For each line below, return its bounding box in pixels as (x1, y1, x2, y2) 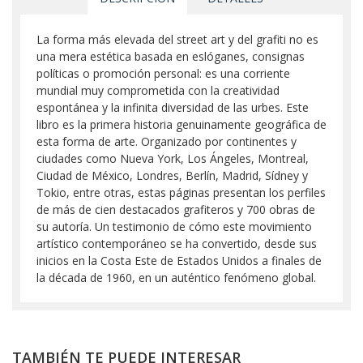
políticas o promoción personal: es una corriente (36, 66, 290, 81)
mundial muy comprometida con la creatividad (36, 83, 280, 98)
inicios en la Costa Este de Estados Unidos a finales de (36, 253, 322, 268)
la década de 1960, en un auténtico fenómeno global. (36, 270, 316, 285)
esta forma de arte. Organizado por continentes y (36, 134, 297, 149)
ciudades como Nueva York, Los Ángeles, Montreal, (36, 151, 309, 166)
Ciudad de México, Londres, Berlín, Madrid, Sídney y (36, 168, 308, 183)
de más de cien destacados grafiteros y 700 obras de (36, 202, 315, 217)
